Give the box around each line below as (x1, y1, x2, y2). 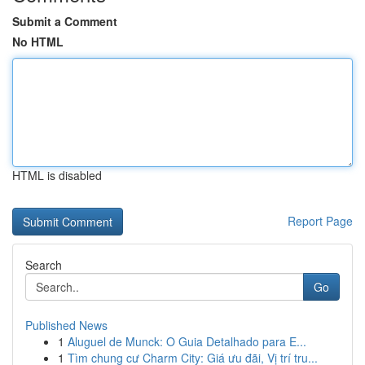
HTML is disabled (12, 167, 102, 183)
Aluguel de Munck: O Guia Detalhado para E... (68, 333, 306, 350)
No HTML (12, 33, 64, 50)
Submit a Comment (12, 13, 117, 29)
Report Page (288, 213, 353, 229)
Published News (25, 317, 108, 333)
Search (25, 257, 62, 273)
